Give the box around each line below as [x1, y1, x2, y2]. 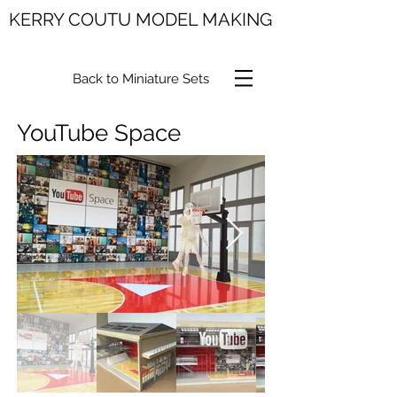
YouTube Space [17, 120, 181, 146]
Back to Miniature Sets [73, 71, 209, 86]
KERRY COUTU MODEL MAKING [9, 9, 272, 30]
